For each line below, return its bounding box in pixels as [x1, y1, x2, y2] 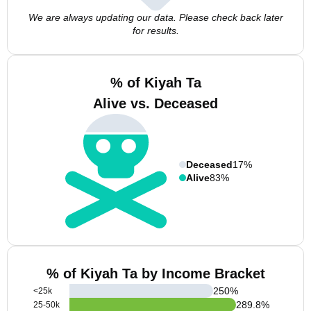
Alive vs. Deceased [93, 96, 218, 111]
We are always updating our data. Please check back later [28, 12, 283, 23]
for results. [132, 25, 179, 36]
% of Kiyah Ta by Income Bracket [46, 266, 265, 281]
